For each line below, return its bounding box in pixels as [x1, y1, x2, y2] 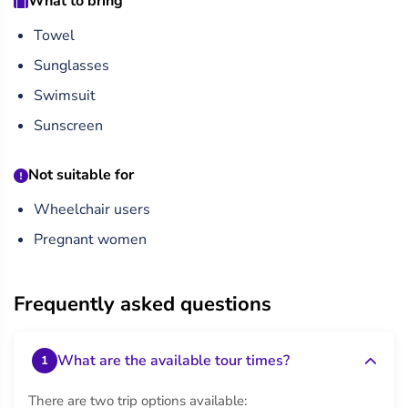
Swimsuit [34, 86, 96, 106]
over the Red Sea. [14, 11, 130, 31]
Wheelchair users [34, 199, 150, 219]
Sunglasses [34, 56, 109, 76]
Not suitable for [28, 165, 134, 185]
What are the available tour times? [57, 351, 290, 371]
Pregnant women [34, 229, 147, 250]
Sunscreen [34, 116, 103, 136]
